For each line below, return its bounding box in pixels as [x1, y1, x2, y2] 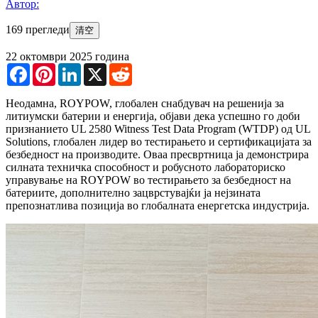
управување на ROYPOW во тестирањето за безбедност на [6, 173, 291, 186]
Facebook [30, 62, 74, 75]
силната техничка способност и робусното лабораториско [6, 160, 285, 173]
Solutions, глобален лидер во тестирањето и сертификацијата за [6, 135, 312, 148]
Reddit [132, 62, 162, 75]
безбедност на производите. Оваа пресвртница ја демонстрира [6, 148, 309, 160]
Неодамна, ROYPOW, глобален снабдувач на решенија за [6, 97, 284, 109]
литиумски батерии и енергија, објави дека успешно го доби [6, 109, 300, 122]
